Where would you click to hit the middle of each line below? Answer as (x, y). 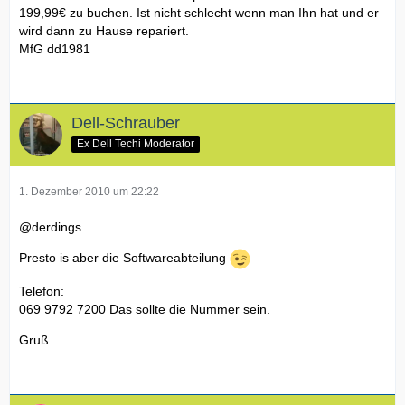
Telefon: (42, 291)
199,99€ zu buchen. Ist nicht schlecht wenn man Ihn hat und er (199, 12)
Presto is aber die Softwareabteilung (124, 258)
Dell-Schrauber (126, 122)
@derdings (50, 226)
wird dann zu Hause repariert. (104, 30)
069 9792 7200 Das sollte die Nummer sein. (145, 309)
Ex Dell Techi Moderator (136, 143)
